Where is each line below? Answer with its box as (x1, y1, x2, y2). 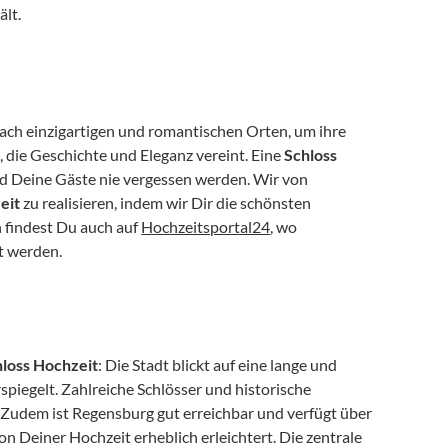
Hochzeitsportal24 (141, 217, 271, 236)
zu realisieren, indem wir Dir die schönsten (20, 193, 312, 212)
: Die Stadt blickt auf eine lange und (98, 355, 338, 374)
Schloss (284, 145, 338, 164)
